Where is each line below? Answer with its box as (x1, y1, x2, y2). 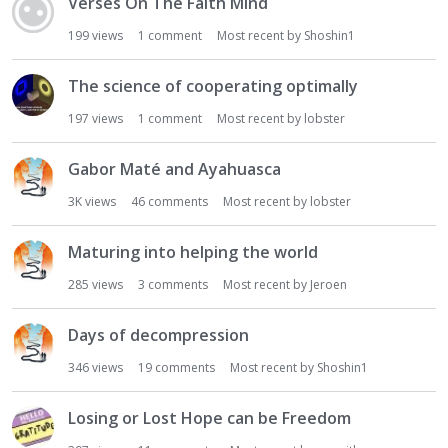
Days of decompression (68, 324, 249, 346)
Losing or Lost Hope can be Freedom (68, 407, 351, 429)
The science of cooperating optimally (68, 75, 358, 97)
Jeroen (310, 276, 347, 293)
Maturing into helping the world (68, 241, 318, 263)
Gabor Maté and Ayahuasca (68, 158, 281, 180)
